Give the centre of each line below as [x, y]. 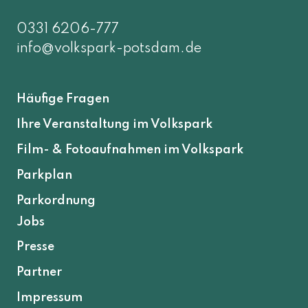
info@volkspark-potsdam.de [109, 48]
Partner [39, 273]
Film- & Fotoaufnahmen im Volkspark [130, 150]
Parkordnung [56, 200]
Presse [35, 247]
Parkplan [44, 175]
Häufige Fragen [63, 99]
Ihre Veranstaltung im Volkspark [114, 124]
